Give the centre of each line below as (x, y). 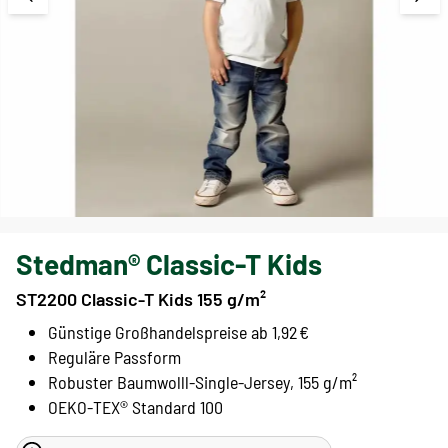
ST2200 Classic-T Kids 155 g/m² (141, 299)
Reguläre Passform (114, 357)
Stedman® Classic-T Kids (169, 264)
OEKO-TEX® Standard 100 (135, 407)
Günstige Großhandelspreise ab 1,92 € (178, 332)
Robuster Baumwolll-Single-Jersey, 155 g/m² (202, 382)
